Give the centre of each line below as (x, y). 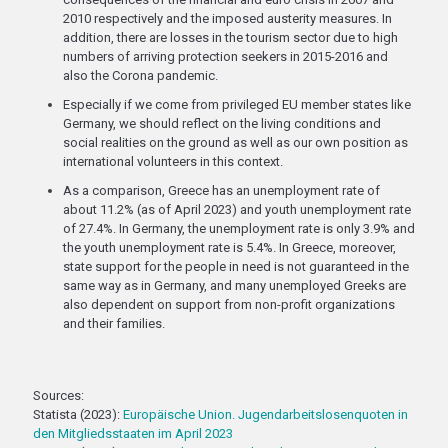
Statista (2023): (78, 414)
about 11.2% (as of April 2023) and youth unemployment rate (237, 209)
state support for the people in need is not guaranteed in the (236, 266)
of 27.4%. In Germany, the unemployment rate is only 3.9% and (239, 228)
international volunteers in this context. (173, 161)
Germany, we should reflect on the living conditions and (222, 123)
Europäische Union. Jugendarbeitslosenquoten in (265, 414)
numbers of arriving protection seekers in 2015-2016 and (225, 56)
